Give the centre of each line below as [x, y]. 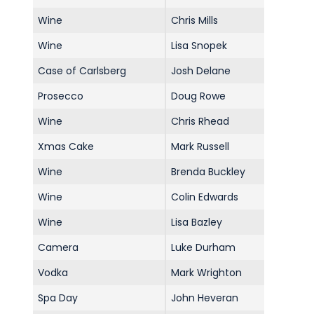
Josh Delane [200, 71]
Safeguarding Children [133, 34]
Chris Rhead [200, 122]
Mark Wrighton [206, 273]
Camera [58, 248]
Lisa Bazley [196, 223]
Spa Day [57, 298]
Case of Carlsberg [82, 71]
